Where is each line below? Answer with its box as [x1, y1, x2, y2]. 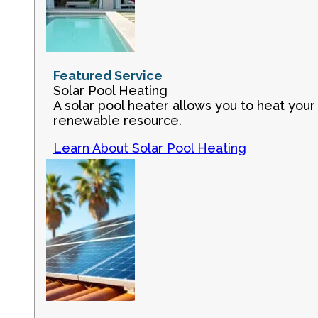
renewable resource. [53, 113, 182, 128]
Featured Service [53, 68, 163, 83]
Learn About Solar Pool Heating [53, 141, 246, 155]
